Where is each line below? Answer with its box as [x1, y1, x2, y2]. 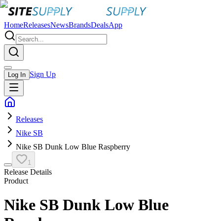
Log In [8, 71, 26, 78]
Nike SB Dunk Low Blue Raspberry [16, 143, 130, 151]
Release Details [4, 168, 52, 176]
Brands [69, 21, 91, 29]
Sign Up [30, 70, 56, 78]
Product [4, 177, 28, 185]
